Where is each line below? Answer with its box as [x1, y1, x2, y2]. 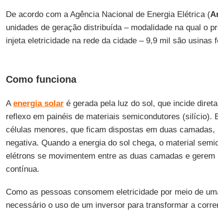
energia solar [13, 99, 64, 108]
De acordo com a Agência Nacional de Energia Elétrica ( [5, 10, 210, 19]
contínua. [5, 164, 39, 174]
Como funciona [5, 74, 76, 85]
